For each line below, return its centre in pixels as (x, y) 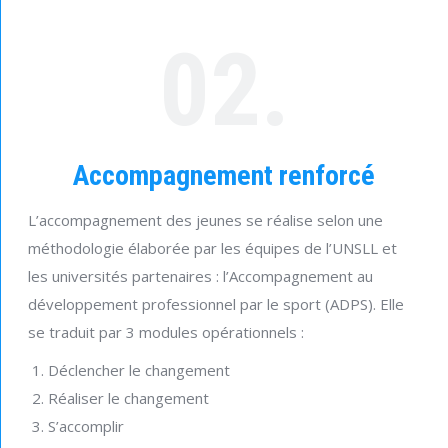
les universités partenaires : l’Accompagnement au (200, 276)
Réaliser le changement (128, 398)
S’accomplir (86, 426)
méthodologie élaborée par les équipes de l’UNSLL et (212, 248)
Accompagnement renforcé (224, 176)
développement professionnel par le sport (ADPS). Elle (216, 304)
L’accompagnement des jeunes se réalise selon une (205, 220)
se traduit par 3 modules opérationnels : (166, 332)
